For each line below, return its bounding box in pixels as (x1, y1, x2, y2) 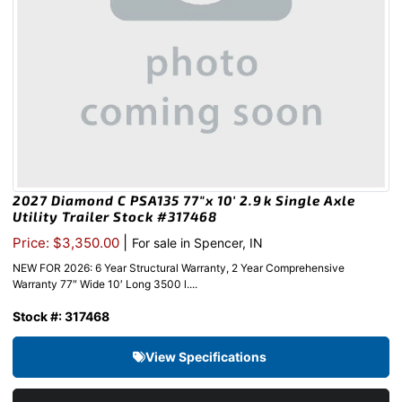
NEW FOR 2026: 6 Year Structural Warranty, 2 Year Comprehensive (13, 261, 345, 275)
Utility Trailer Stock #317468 (13, 208, 217, 225)
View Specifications (145, 349, 269, 365)
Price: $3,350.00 (13, 234, 123, 252)
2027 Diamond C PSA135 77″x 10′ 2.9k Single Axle (13, 192, 355, 209)
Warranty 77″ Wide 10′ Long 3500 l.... (13, 277, 197, 292)
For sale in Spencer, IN (132, 235, 263, 251)
